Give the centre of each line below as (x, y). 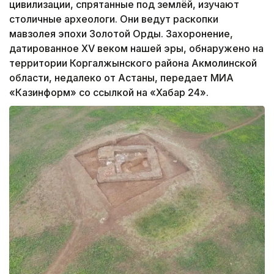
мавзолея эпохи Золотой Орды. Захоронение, (121, 34)
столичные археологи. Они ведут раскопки (114, 19)
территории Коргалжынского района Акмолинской (133, 63)
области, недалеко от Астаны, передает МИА (121, 78)
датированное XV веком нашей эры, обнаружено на (136, 49)
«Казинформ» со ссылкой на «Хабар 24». (109, 93)
